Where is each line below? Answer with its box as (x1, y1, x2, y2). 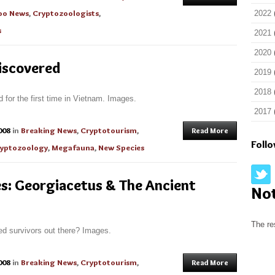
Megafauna (52, 142, 95, 152)
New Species (98, 142, 144, 152)
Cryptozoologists (33, 8, 99, 18)
